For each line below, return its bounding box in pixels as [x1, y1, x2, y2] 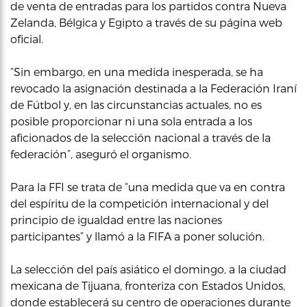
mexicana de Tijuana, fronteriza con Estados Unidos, [10, 279, 285, 292]
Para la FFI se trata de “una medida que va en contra [10, 180, 285, 193]
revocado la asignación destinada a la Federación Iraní [10, 82, 297, 95]
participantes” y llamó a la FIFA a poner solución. [10, 230, 265, 243]
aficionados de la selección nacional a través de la [10, 131, 271, 144]
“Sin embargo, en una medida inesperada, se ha [10, 65, 263, 78]
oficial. [10, 32, 43, 45]
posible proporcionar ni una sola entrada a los [10, 114, 252, 127]
